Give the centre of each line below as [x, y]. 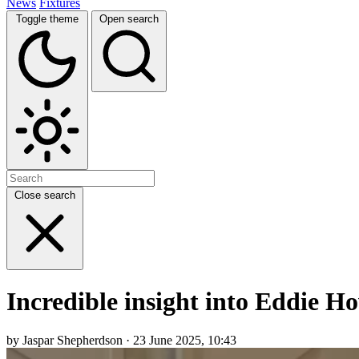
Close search [45, 195]
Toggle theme [47, 18]
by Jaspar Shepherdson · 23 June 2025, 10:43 [121, 341]
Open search [129, 18]
